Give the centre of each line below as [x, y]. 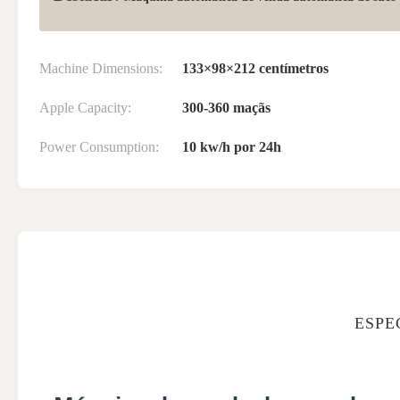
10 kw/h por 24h [232, 147]
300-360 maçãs [226, 108]
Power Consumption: [99, 147]
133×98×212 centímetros [255, 69]
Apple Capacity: [85, 108]
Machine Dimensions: [101, 69]
